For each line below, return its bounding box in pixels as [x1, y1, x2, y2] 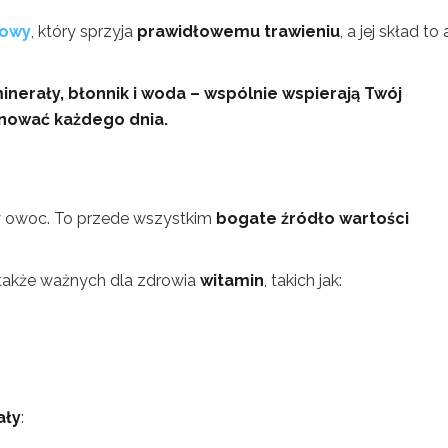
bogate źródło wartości [216, 209, 409, 228]
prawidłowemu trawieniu [137, 22, 340, 41]
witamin [200, 271, 264, 290]
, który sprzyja [31, 22, 137, 41]
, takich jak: [264, 271, 342, 290]
